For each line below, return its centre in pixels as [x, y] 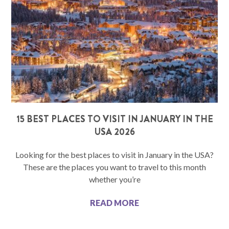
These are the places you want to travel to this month [114, 167]
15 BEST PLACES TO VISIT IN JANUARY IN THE [114, 119]
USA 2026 [114, 132]
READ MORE [114, 202]
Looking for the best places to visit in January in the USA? [114, 154]
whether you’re [114, 179]
